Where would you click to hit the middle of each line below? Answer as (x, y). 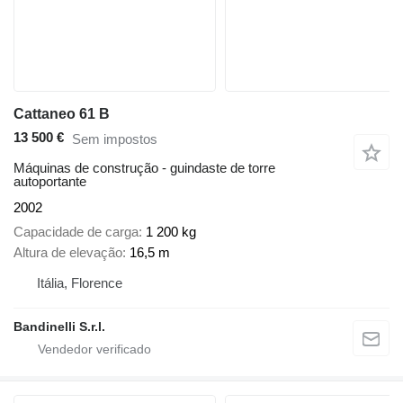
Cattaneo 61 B (62, 114)
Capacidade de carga (76, 231)
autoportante (50, 182)
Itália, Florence (80, 282)
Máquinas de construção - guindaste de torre (144, 168)
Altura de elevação (68, 252)
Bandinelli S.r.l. (59, 326)
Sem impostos (115, 139)
